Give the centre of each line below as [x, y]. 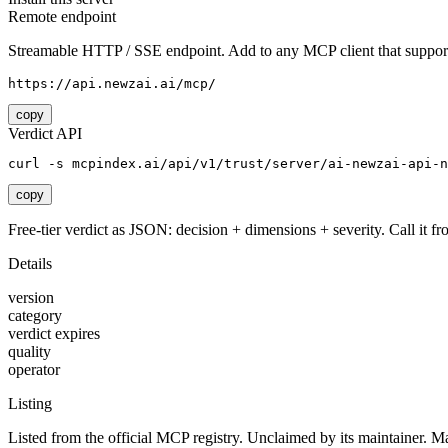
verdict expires [54, 334]
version [31, 298]
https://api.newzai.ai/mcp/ [112, 84]
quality [29, 352]
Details [30, 264]
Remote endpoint [62, 17]
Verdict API [45, 134]
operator [34, 370]
